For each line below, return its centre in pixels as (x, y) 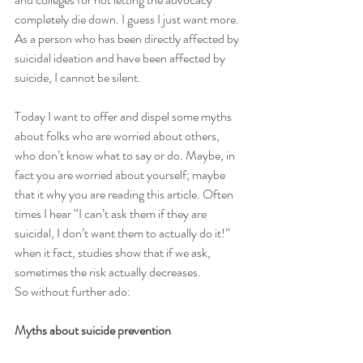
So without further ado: (74, 291)
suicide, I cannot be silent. (78, 77)
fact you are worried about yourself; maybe (121, 174)
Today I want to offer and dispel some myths (124, 116)
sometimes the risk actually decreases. (108, 271)
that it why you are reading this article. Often (125, 194)
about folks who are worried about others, (118, 135)
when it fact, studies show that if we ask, (114, 252)
